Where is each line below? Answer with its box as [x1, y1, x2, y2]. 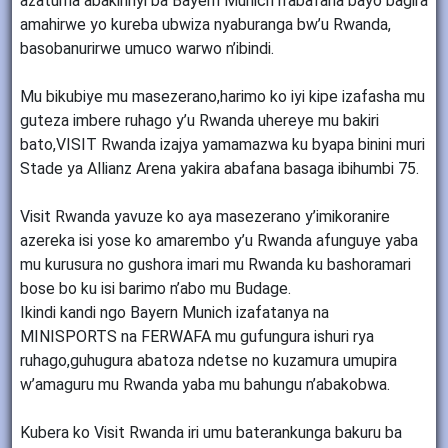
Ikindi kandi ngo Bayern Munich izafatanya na [20, 303, 329, 323]
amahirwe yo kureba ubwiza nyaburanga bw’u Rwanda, [20, 15, 391, 35]
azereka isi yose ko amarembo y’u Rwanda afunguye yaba [20, 231, 418, 251]
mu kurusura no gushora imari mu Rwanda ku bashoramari [20, 255, 411, 275]
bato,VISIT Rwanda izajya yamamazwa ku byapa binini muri [20, 135, 425, 155]
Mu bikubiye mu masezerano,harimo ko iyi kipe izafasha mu [20, 87, 425, 107]
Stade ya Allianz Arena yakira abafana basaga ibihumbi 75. [20, 159, 419, 179]
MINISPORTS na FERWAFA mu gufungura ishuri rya [20, 327, 374, 347]
